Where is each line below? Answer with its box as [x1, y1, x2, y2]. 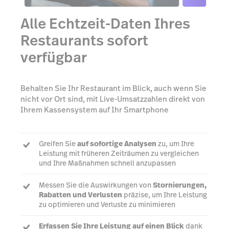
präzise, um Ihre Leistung [122, 189, 207, 200]
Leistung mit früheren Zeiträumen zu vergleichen [39, 148, 199, 159]
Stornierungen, [153, 179, 207, 190]
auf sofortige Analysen [77, 139, 156, 149]
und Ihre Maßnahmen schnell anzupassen [39, 158, 176, 169]
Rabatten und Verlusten [39, 189, 122, 200]
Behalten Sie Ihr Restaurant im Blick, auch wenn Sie [20, 83, 207, 94]
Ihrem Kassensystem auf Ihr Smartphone [20, 104, 169, 116]
